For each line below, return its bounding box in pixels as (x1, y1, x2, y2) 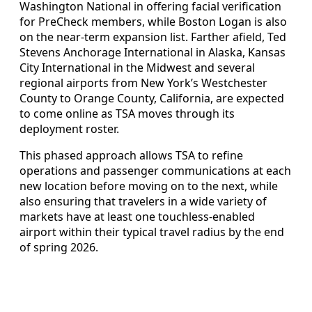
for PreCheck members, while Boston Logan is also (19, 14, 287, 30)
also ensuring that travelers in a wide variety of (19, 194, 267, 210)
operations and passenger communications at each (19, 163, 291, 179)
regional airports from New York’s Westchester (19, 75, 267, 91)
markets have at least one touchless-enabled (19, 209, 255, 225)
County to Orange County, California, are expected (19, 91, 284, 107)
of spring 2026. (19, 240, 98, 256)
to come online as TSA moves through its (19, 106, 235, 122)
